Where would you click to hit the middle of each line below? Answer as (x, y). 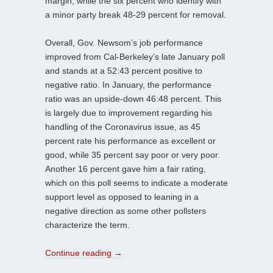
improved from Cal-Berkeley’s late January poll (135, 56)
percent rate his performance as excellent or (130, 140)
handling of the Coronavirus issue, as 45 (123, 126)
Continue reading (80, 253)
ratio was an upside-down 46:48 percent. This (133, 98)
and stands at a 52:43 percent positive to (124, 70)
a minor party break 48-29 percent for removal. (136, 14)
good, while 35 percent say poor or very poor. (133, 154)
